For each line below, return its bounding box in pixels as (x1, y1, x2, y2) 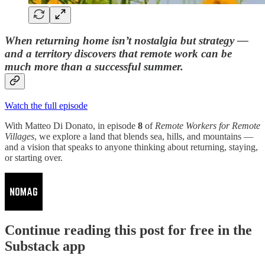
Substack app (5, 238, 85, 254)
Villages (5, 131, 34, 141)
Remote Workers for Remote (155, 120, 260, 131)
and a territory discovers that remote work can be (5, 47, 232, 60)
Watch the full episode (5, 100, 88, 111)
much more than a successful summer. (5, 60, 183, 73)
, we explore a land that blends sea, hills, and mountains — (34, 131, 253, 141)
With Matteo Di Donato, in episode (5, 120, 138, 131)
